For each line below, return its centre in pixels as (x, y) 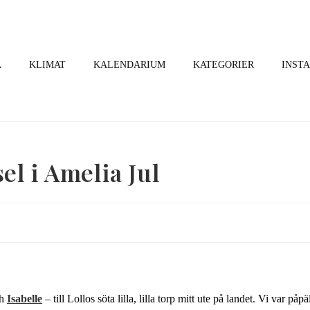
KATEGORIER (224, 65)
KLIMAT (47, 65)
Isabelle (25, 299)
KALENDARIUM (129, 65)
